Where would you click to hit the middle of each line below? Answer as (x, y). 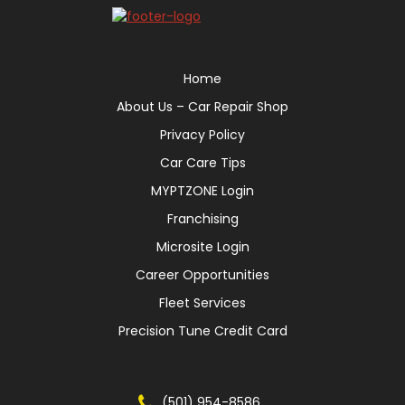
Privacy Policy (202, 134)
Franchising (202, 218)
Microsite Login (202, 246)
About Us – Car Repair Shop (202, 106)
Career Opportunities (202, 274)
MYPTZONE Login (202, 190)
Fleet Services (202, 302)
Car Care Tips (202, 162)
